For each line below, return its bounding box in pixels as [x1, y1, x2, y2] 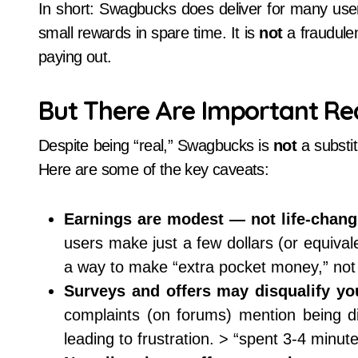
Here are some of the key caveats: [38, 161, 269, 178]
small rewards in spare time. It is [38, 24, 260, 42]
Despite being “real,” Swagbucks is [38, 137, 273, 154]
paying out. [38, 48, 112, 66]
